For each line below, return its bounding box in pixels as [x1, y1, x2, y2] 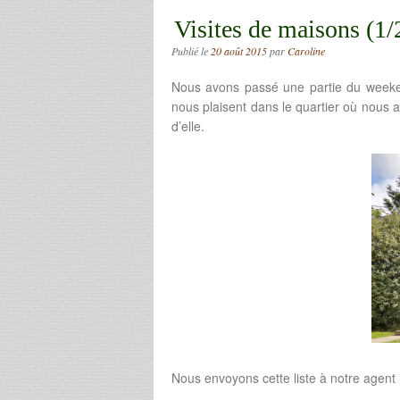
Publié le [171, 43, 211, 58]
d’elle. [171, 116, 204, 135]
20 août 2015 [211, 43, 267, 58]
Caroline [287, 43, 325, 58]
